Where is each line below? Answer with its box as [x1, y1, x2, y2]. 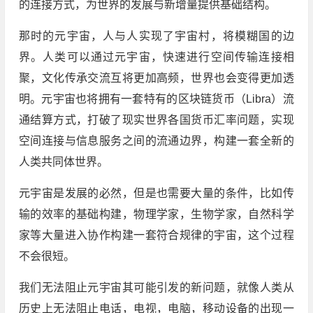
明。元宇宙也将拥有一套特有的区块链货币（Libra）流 [18, 92, 294, 105]
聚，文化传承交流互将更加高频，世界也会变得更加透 [18, 71, 294, 84]
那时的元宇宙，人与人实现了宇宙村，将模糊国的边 [18, 29, 294, 42]
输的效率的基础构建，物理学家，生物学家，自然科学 [18, 208, 294, 220]
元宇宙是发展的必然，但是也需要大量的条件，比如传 [18, 187, 294, 199]
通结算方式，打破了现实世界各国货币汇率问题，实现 [18, 113, 294, 126]
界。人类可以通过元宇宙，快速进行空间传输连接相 [18, 50, 294, 63]
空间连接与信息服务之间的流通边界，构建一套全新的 [18, 134, 294, 147]
